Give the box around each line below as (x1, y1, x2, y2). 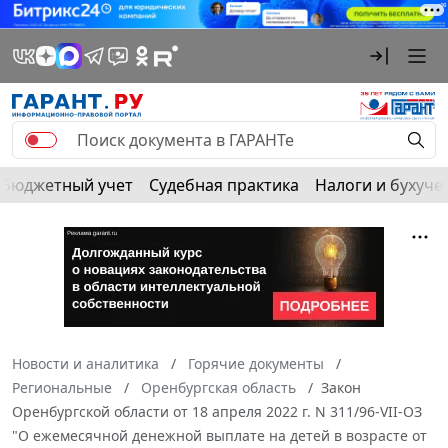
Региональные (12, 377, 112, 397)
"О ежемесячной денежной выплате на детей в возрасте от (12, 425, 427, 445)
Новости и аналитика (12, 353, 159, 373)
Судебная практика (149, 173, 299, 196)
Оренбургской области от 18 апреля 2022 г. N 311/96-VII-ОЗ (12, 401, 422, 421)
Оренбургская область (141, 377, 296, 397)
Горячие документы (188, 353, 324, 373)
